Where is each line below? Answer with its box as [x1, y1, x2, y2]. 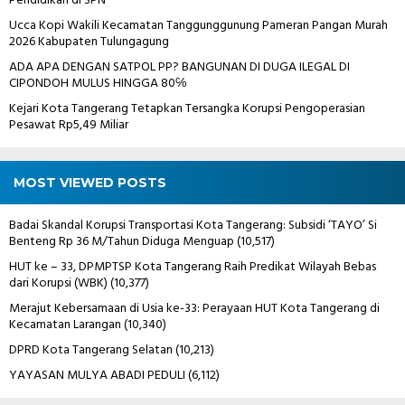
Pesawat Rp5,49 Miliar [9, 114, 128, 136]
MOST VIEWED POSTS [14, 174, 166, 191]
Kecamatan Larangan [9, 314, 121, 335]
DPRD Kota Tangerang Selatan [9, 339, 173, 361]
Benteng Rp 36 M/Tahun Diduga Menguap [9, 231, 234, 252]
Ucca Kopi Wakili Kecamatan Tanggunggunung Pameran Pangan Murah [9, 14, 388, 36]
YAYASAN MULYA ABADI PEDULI [9, 364, 185, 386]
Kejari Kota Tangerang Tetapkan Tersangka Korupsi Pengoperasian [9, 98, 365, 119]
